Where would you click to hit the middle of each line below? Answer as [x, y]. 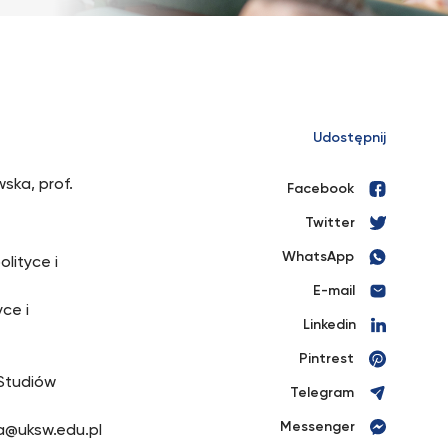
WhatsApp [318, 257]
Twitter [330, 223]
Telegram [322, 393]
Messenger [317, 427]
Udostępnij [349, 138]
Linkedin [329, 325]
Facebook [320, 189]
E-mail [334, 291]
